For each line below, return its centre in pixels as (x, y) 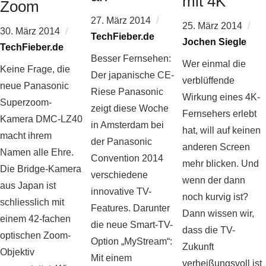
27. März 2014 (121, 20)
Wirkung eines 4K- (221, 97)
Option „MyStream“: (132, 241)
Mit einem (112, 258)
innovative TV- (121, 191)
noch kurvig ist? (215, 197)
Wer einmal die (214, 64)
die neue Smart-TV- (132, 225)
